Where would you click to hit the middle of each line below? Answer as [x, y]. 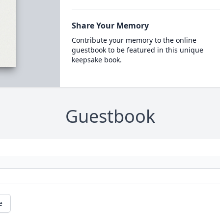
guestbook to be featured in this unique [137, 50]
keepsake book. [96, 59]
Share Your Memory [110, 25]
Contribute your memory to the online [134, 40]
